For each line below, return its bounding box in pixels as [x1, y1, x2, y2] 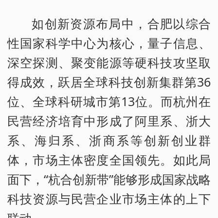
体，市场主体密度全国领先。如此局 [7, 151, 211, 168]
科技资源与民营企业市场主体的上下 [7, 190, 211, 207]
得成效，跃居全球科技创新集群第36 [7, 73, 211, 91]
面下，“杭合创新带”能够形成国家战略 [7, 171, 211, 188]
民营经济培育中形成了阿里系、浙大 [7, 112, 211, 129]
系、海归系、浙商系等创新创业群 [7, 132, 211, 149]
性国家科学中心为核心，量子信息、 [7, 35, 211, 52]
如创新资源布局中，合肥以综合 [32, 15, 211, 32]
